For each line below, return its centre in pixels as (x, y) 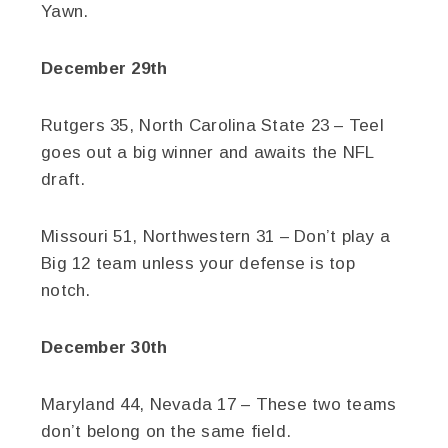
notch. (66, 290)
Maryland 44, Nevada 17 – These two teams (219, 404)
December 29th (104, 68)
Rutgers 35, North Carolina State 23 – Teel (212, 125)
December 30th (104, 347)
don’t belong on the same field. (166, 431)
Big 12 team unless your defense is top (198, 263)
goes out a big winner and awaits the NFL (207, 152)
